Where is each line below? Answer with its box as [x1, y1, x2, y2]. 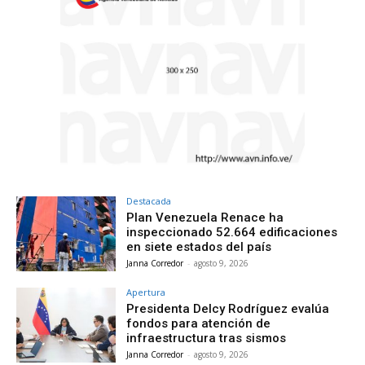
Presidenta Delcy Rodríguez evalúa [126, 301, 330, 317]
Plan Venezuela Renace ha [126, 210, 284, 226]
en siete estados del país [126, 240, 272, 255]
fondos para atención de [126, 316, 271, 332]
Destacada [126, 195, 172, 208]
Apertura [126, 286, 166, 299]
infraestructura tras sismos [126, 331, 287, 346]
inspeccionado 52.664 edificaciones [126, 225, 338, 240]
